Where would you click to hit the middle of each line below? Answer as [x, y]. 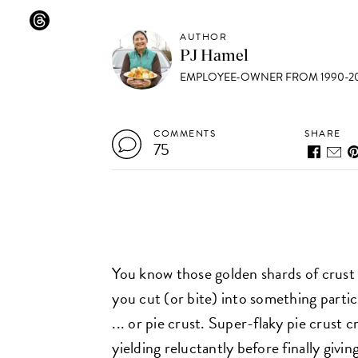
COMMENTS [185, 133]
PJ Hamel [215, 56]
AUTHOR [204, 37]
